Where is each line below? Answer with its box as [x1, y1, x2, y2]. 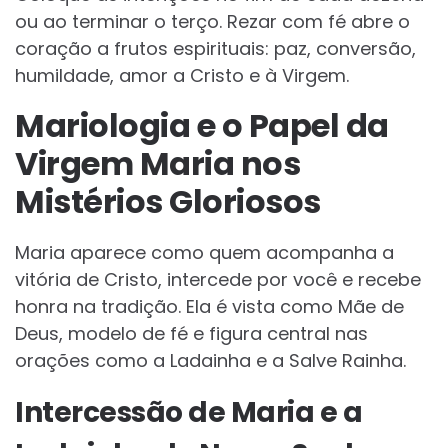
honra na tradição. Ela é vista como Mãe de [15, 294, 404, 320]
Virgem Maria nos [15, 141, 300, 187]
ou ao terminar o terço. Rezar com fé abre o [15, 9, 410, 35]
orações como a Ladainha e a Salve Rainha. [15, 348, 406, 374]
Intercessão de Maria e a [15, 393, 362, 433]
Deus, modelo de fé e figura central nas [15, 321, 368, 347]
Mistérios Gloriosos [15, 179, 321, 225]
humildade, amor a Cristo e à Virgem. [15, 63, 349, 89]
